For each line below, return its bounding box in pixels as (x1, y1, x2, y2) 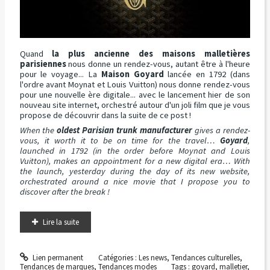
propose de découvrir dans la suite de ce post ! (19, 109, 191, 121)
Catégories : (98, 252, 139, 263)
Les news (138, 252, 167, 263)
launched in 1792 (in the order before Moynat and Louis (19, 145, 250, 157)
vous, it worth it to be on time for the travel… (19, 135, 220, 146)
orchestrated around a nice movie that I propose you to (19, 176, 250, 187)
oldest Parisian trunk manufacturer (57, 125, 193, 136)
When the (19, 125, 57, 136)
